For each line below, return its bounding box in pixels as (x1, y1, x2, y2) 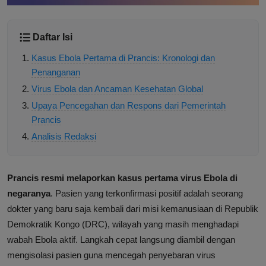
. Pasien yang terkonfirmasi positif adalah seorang (50, 188, 243, 199)
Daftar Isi (33, 32, 72, 43)
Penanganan (31, 67, 80, 78)
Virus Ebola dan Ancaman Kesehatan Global (31, 84, 203, 94)
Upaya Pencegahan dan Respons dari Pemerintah (31, 100, 226, 111)
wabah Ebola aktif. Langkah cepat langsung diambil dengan (7, 235, 235, 245)
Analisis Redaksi (31, 131, 96, 142)
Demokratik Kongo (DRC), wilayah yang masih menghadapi (7, 219, 239, 230)
